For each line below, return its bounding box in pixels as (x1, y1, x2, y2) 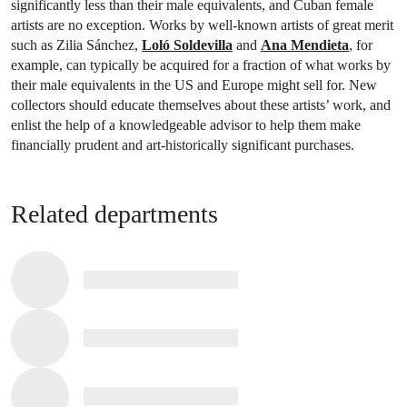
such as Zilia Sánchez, (11, 36, 142, 53)
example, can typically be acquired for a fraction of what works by (11, 56, 391, 73)
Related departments (11, 199, 218, 228)
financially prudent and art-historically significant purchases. (11, 136, 354, 153)
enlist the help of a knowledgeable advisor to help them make (11, 116, 361, 133)
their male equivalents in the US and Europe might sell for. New (11, 76, 377, 93)
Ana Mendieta (261, 36, 349, 53)
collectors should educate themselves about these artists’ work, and (11, 96, 391, 113)
